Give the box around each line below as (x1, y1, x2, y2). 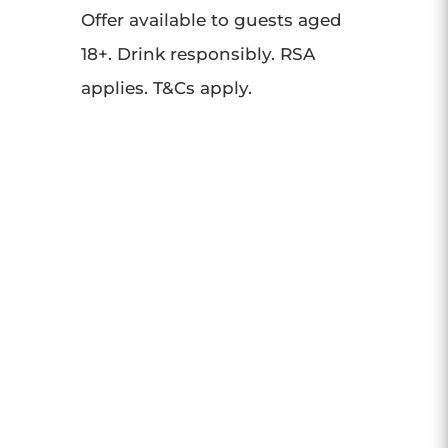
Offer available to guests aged (80, 10, 342, 30)
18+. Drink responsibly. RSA (80, 44, 315, 64)
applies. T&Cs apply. (80, 78, 252, 98)
